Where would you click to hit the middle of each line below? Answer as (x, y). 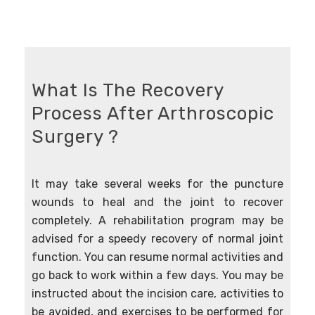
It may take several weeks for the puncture (157, 184)
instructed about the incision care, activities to (157, 294)
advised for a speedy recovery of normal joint (157, 239)
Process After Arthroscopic (153, 114)
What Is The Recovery (128, 90)
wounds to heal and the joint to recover (157, 202)
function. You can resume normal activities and (157, 257)
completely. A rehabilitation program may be (157, 220)
